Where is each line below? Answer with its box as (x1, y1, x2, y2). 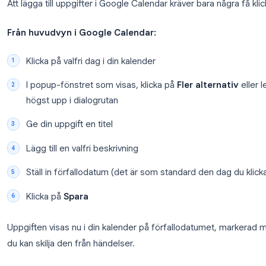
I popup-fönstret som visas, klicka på (58, 205, 226, 219)
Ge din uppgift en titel (58, 249, 155, 262)
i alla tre (55, 25, 90, 38)
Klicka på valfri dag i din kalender (58, 179, 202, 192)
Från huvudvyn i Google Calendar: (37, 148, 203, 161)
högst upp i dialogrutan (58, 223, 161, 236)
